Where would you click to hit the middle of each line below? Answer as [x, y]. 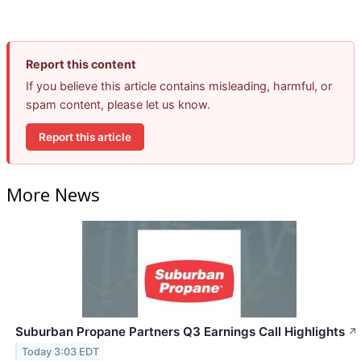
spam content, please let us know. [118, 105]
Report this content [81, 64]
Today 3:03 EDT [61, 351]
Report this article [85, 137]
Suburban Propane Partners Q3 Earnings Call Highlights [180, 331]
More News [53, 194]
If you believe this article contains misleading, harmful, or [179, 86]
